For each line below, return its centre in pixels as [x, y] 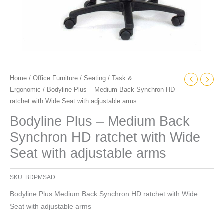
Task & [122, 78]
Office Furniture [55, 78]
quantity [22, 29]
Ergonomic [25, 90]
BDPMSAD [40, 178]
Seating [95, 78]
